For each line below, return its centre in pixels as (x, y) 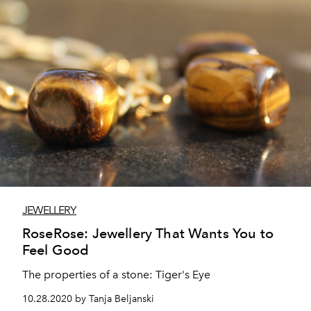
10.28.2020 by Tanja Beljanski (88, 299)
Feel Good (56, 250)
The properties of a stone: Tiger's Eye (116, 274)
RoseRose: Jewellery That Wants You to (148, 233)
